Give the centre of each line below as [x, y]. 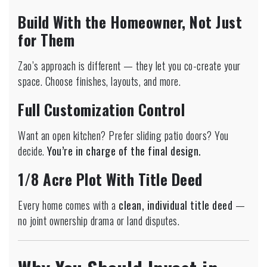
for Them [46, 39]
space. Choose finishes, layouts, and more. [99, 81]
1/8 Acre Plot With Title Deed [110, 179]
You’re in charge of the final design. [124, 150]
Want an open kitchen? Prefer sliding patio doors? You [123, 135]
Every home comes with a [68, 205]
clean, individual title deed [176, 205]
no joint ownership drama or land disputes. [99, 220]
